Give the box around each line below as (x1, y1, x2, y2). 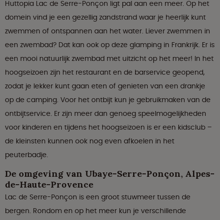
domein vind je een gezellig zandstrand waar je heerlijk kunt (5, 12, 206, 23)
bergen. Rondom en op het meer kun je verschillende (5, 206, 186, 216)
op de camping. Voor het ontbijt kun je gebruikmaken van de (5, 95, 211, 105)
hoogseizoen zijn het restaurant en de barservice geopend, (5, 67, 205, 78)
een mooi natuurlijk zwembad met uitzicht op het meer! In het (5, 54, 214, 64)
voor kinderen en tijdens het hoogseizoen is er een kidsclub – (5, 122, 212, 133)
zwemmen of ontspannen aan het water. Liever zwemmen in (5, 26, 210, 36)
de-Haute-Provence (5, 179, 93, 191)
